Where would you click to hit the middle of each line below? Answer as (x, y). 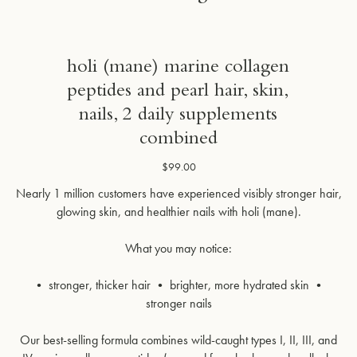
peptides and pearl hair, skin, (178, 92)
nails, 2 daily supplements (178, 116)
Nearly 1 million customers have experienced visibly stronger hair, (178, 193)
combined (178, 140)
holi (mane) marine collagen (178, 68)
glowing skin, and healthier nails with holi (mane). (178, 211)
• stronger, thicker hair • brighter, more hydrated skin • (178, 284)
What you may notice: (178, 248)
